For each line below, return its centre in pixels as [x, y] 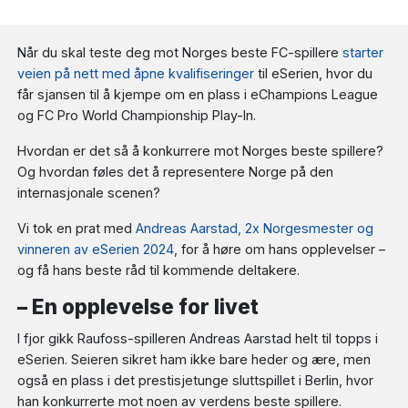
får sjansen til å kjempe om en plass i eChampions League [198, 94]
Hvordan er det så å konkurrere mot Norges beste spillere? [201, 150]
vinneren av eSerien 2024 [96, 249]
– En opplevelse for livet [138, 306]
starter [363, 52]
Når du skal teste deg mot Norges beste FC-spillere [180, 52]
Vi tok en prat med [77, 228]
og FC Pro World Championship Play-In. [137, 115]
